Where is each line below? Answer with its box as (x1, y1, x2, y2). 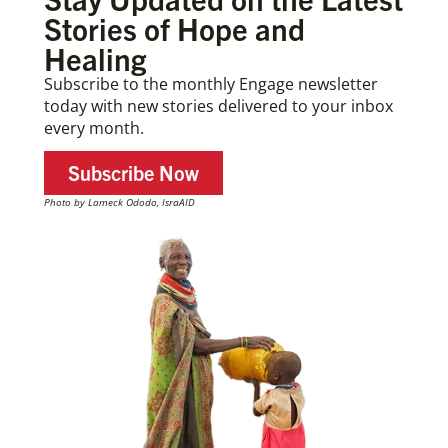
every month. (44, 116, 144, 139)
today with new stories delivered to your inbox (44, 94, 393, 117)
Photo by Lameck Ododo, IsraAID (44, 194, 195, 209)
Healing (44, 38, 146, 77)
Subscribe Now (68, 159, 199, 185)
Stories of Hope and (44, 8, 305, 47)
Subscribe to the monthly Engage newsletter (44, 72, 378, 95)
